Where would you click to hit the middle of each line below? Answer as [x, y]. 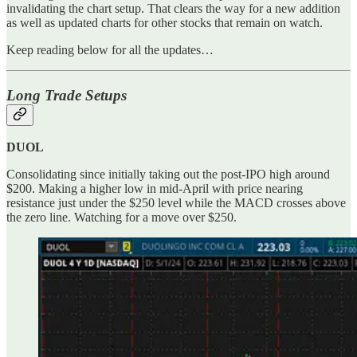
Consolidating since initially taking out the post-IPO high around [168, 175]
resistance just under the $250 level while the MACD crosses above [176, 203]
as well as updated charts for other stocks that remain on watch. [165, 22]
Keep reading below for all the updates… [110, 49]
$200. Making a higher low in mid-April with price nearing [155, 189]
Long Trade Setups [67, 95]
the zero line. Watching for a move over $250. [122, 218]
